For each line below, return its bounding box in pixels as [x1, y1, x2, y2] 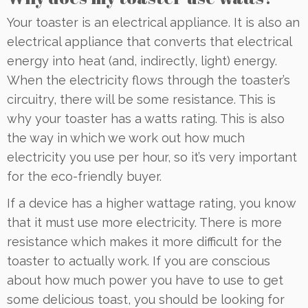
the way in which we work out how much [7, 131, 245, 146]
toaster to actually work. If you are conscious [7, 254, 270, 269]
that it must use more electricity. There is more [7, 215, 282, 230]
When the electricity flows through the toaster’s [7, 73, 290, 88]
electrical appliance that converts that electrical [7, 34, 291, 49]
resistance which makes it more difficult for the [7, 234, 282, 250]
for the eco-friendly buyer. [7, 169, 162, 184]
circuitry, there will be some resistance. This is [7, 92, 276, 107]
